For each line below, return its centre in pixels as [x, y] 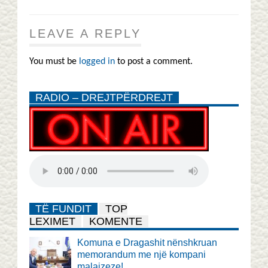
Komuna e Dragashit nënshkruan [147, 242]
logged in [97, 61]
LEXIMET [52, 221]
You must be [54, 61]
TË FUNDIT [63, 208]
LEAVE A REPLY [85, 33]
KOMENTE [116, 221]
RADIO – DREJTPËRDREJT [104, 97]
